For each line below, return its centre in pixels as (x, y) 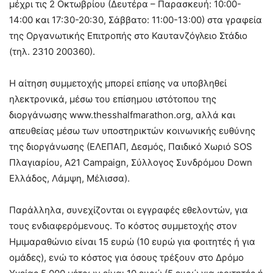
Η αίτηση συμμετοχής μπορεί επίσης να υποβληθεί (118, 83)
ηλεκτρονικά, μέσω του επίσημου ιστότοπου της (113, 99)
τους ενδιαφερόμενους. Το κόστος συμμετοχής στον (123, 226)
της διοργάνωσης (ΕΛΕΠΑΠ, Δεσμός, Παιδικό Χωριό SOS (131, 147)
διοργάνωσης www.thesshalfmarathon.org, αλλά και (122, 115)
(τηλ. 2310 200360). (52, 51)
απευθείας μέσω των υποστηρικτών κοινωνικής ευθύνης (132, 131)
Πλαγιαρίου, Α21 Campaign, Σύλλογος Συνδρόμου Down (131, 162)
